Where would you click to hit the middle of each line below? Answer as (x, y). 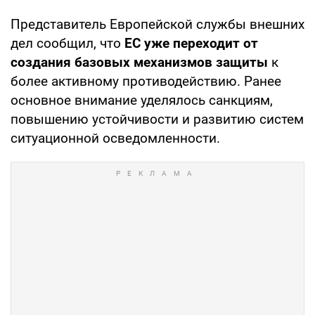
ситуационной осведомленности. (115, 138)
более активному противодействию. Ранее (146, 81)
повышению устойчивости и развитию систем (157, 119)
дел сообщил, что (67, 43)
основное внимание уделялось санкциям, (142, 100)
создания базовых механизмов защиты (139, 62)
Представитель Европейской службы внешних (157, 24)
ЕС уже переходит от (191, 43)
